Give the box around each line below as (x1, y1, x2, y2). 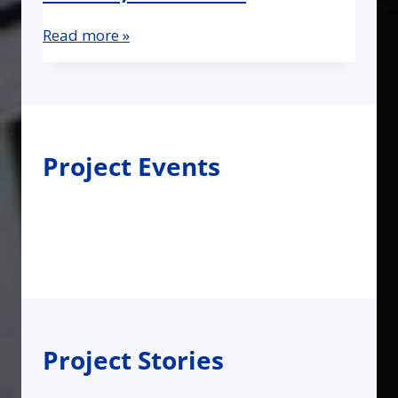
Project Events (43, 148, 220, 183)
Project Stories (43, 342, 224, 377)
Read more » (43, 24, 130, 45)
